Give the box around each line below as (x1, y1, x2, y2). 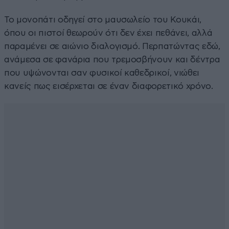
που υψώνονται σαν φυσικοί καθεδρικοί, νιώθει (4, 68, 200, 78)
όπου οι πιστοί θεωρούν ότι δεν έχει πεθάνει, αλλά (4, 29, 213, 38)
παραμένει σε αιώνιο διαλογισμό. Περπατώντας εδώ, (4, 42, 220, 51)
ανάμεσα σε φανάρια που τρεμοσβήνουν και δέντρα (4, 55, 220, 64)
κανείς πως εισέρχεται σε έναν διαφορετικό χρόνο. (4, 82, 213, 91)
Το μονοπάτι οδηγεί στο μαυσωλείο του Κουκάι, (4, 15, 202, 25)
